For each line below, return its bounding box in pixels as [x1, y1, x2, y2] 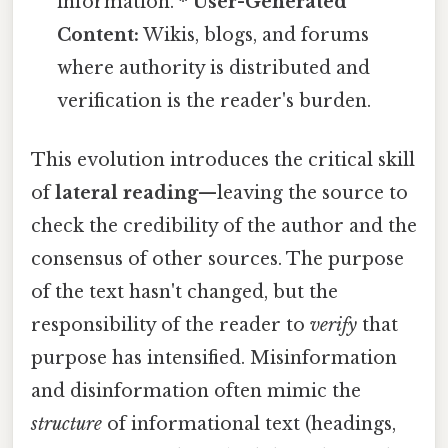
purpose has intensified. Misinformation [31, 347, 397, 370]
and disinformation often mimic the [31, 380, 361, 403]
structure [31, 413, 102, 436]
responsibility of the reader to [31, 314, 310, 337]
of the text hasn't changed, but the [31, 281, 338, 304]
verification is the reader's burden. [57, 89, 372, 112]
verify [310, 314, 357, 337]
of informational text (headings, [102, 413, 396, 436]
